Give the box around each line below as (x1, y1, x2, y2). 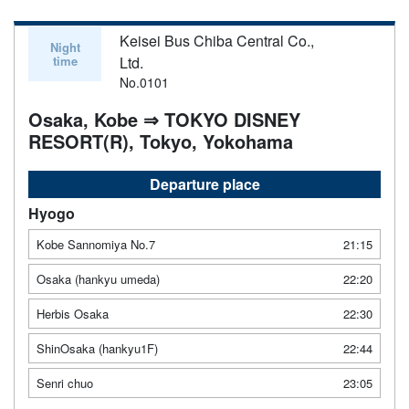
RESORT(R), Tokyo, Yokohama (28, 127, 293, 154)
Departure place (149, 173, 260, 194)
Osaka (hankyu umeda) (37, 269, 160, 288)
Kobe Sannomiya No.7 (37, 235, 155, 253)
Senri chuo (37, 373, 93, 392)
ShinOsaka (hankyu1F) (37, 339, 158, 357)
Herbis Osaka (37, 304, 109, 322)
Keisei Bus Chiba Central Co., (120, 29, 314, 51)
